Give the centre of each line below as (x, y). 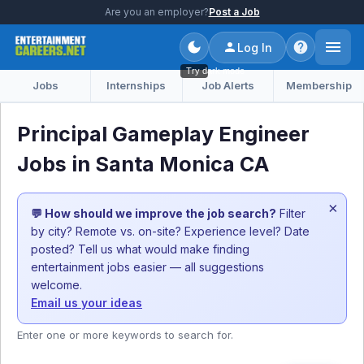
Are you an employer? (156, 12)
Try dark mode (215, 71)
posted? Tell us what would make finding (140, 249)
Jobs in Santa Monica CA (143, 164)
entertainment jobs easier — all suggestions (147, 267)
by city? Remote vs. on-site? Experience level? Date (170, 231)
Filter (291, 213)
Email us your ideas (87, 303)
